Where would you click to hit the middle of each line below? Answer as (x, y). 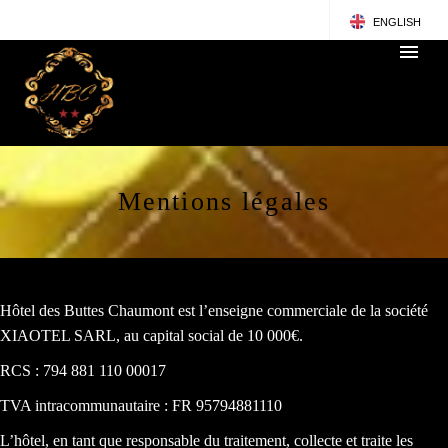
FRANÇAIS (400, 68)
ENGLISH (397, 22)
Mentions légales (224, 201)
